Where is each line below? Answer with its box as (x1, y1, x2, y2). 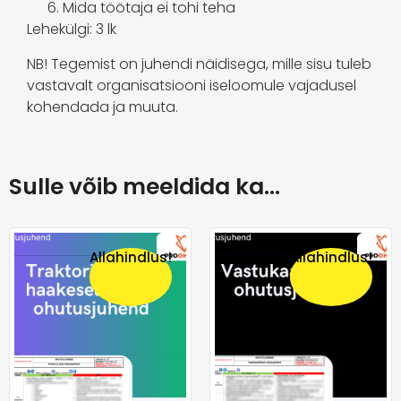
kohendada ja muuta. (27, 96, 178, 117)
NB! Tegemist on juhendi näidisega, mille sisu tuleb (27, 53, 371, 74)
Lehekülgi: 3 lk (27, 19, 116, 40)
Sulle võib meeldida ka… (9, 171, 280, 203)
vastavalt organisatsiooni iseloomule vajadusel (27, 74, 356, 96)
